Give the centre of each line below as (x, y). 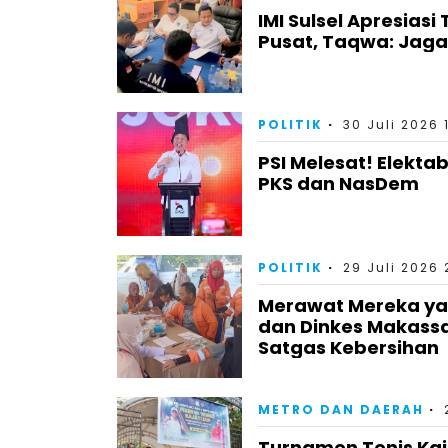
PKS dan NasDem (338, 184)
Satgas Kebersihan (348, 347)
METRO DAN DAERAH (341, 410)
